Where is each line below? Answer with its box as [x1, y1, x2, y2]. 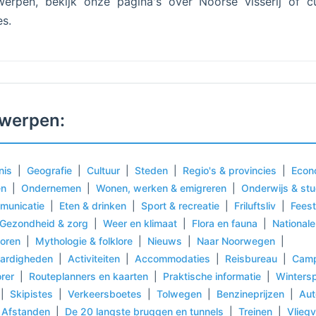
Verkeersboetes [68, 288, 142, 300]
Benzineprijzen [217, 288, 284, 300]
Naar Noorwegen [197, 235, 275, 247]
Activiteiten [68, 253, 120, 265]
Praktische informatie [163, 270, 261, 282]
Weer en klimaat [103, 217, 177, 229]
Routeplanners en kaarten [29, 270, 148, 282]
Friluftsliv [234, 200, 276, 212]
